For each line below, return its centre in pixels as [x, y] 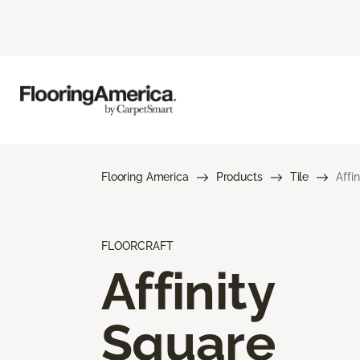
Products [239, 176]
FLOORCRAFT [137, 245]
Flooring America [145, 176]
